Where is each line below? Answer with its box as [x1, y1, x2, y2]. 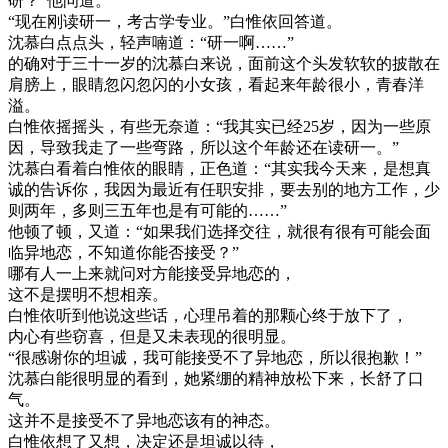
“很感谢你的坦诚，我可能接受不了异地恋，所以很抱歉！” [8, 348, 422, 366]
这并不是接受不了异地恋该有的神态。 [8, 411, 280, 429]
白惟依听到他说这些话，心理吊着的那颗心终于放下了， [8, 306, 408, 324]
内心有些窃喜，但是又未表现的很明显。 [8, 327, 296, 345]
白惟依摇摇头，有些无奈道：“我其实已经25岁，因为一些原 [8, 117, 431, 135]
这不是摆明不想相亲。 [8, 285, 168, 303]
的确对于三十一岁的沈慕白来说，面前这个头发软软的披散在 [8, 54, 440, 72]
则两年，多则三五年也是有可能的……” [8, 201, 287, 219]
